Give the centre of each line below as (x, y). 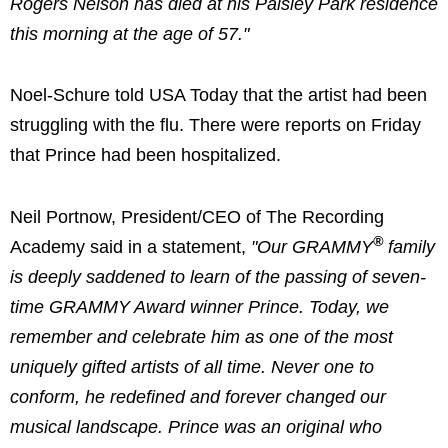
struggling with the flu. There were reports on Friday (215, 125)
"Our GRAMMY (309, 246)
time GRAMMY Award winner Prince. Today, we (199, 306)
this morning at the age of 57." (129, 33)
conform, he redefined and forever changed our (198, 396)
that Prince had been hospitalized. (148, 155)
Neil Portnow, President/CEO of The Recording (197, 216)
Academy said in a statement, (128, 246)
